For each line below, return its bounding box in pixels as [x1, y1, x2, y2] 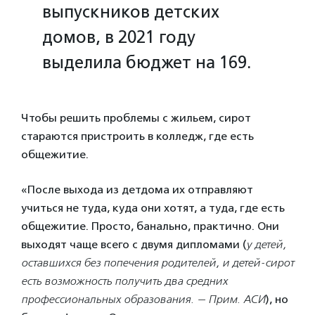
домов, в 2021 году [42, 27, 195, 48]
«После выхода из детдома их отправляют [21, 183, 253, 197]
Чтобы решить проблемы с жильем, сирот [21, 111, 251, 125]
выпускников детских [42, 1, 219, 22]
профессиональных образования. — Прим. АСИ [21, 292, 265, 307]
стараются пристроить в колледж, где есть [21, 129, 254, 143]
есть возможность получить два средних [21, 274, 228, 288]
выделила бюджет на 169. [42, 52, 251, 73]
